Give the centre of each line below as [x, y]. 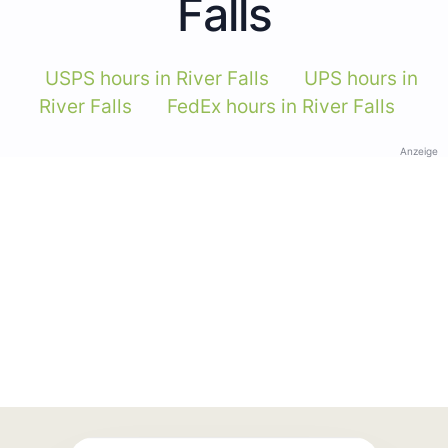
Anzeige [419, 150]
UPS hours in [361, 78]
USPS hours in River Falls [157, 78]
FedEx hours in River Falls [280, 106]
